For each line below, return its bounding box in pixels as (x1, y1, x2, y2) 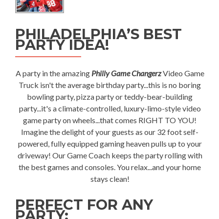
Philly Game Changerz (91, 68, 161, 78)
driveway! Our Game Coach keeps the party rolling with (17, 151, 202, 160)
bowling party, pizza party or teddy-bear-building (27, 92, 193, 102)
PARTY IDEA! (15, 36, 109, 54)
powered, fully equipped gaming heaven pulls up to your (18, 139, 202, 149)
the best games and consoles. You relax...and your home (19, 162, 201, 172)
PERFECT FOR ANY (15, 196, 153, 214)
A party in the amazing (15, 68, 91, 78)
